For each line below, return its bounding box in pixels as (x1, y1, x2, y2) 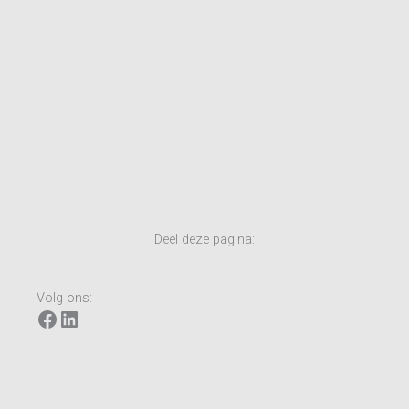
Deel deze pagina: (154, 230, 255, 247)
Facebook (36, 305, 127, 331)
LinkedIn (58, 305, 138, 331)
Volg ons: (37, 289, 92, 307)
